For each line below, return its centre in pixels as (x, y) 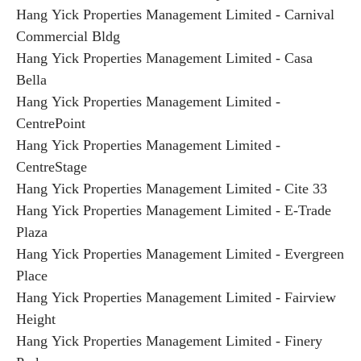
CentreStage (52, 167)
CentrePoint (51, 123)
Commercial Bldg (68, 36)
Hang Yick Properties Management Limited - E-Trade (174, 210)
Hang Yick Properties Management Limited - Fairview (176, 297)
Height (36, 319)
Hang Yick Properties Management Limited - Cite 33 (172, 189)
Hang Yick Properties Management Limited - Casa (164, 58)
